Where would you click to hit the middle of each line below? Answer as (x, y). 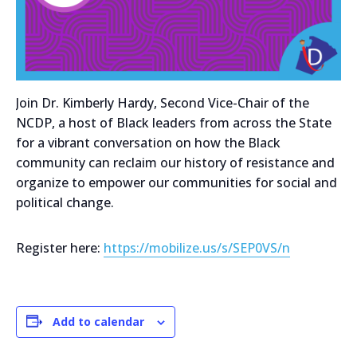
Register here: (60, 247)
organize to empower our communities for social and (177, 182)
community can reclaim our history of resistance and (175, 162)
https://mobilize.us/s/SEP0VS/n (197, 247)
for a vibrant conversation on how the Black (148, 142)
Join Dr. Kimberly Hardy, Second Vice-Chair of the (163, 102)
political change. (65, 202)
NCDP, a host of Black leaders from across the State (174, 122)
